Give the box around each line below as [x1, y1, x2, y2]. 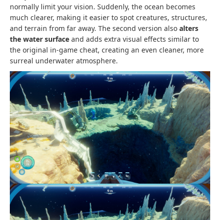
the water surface [10, 34, 69, 44]
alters [179, 23, 198, 33]
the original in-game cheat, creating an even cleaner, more [10, 45, 204, 55]
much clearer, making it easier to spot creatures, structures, [10, 12, 207, 22]
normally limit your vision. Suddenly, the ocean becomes [10, 1, 195, 11]
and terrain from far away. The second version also [10, 23, 179, 33]
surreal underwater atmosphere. [10, 55, 118, 65]
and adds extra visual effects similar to [69, 34, 199, 44]
